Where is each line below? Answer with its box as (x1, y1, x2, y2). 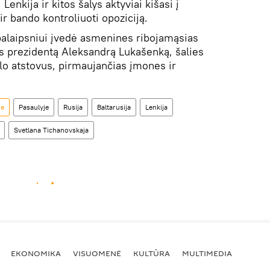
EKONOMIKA (11, 248, 61, 259)
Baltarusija (97, 102, 131, 111)
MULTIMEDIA (182, 248, 232, 259)
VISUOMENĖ (73, 248, 121, 259)
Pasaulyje (19, 102, 49, 111)
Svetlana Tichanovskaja (14, 125, 89, 134)
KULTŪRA (133, 248, 170, 259)
